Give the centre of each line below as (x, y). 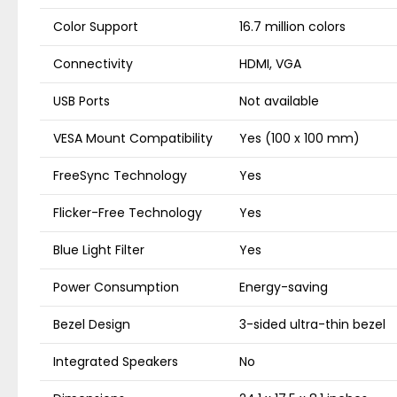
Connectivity (93, 64)
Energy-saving (284, 288)
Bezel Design (92, 325)
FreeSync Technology (120, 176)
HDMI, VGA (270, 64)
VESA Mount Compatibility (133, 139)
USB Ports (82, 101)
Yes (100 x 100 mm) (300, 139)
